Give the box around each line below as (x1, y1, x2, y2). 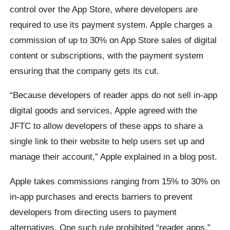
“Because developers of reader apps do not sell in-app (10, 90, 218, 101)
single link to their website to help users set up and (10, 136, 205, 147)
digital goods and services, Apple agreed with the (10, 105, 198, 116)
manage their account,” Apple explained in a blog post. (10, 151, 218, 162)
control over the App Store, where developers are (10, 4, 198, 14)
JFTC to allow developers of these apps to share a (10, 121, 203, 131)
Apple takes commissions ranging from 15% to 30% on (10, 176, 220, 186)
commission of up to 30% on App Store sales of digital (10, 34, 217, 45)
